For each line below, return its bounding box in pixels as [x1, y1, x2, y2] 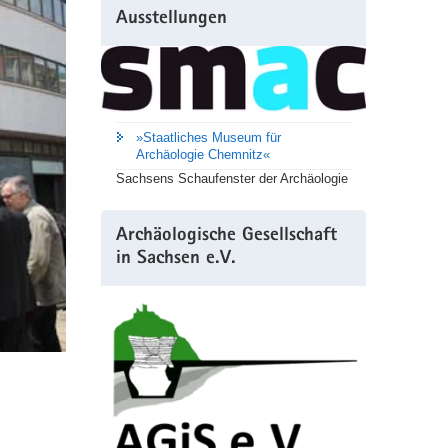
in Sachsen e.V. [115, 249, 236, 269]
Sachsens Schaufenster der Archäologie [115, 170, 348, 186]
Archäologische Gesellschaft [115, 226, 337, 246]
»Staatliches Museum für [135, 129, 281, 145]
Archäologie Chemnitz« [135, 146, 270, 162]
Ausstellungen [115, 10, 227, 30]
